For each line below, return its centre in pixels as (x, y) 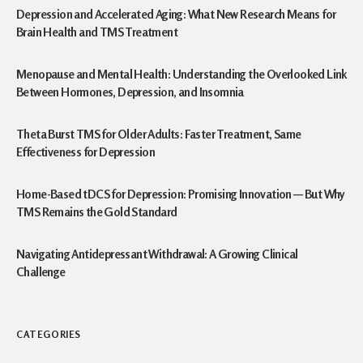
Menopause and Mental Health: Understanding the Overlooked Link (181, 74)
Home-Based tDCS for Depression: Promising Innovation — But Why (181, 194)
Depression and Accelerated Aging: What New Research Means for (176, 14)
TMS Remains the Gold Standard (97, 212)
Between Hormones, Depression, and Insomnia (130, 92)
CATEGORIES (49, 334)
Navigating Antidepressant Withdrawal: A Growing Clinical (157, 254)
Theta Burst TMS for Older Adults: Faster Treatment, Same (159, 134)
